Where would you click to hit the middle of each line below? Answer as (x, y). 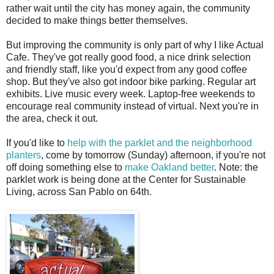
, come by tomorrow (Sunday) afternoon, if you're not (153, 155)
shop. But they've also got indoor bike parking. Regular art (131, 82)
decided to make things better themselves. (97, 21)
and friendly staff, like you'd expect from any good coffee (127, 70)
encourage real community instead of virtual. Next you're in (132, 106)
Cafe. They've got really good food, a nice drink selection (128, 57)
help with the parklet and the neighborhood (160, 143)
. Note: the (236, 168)
